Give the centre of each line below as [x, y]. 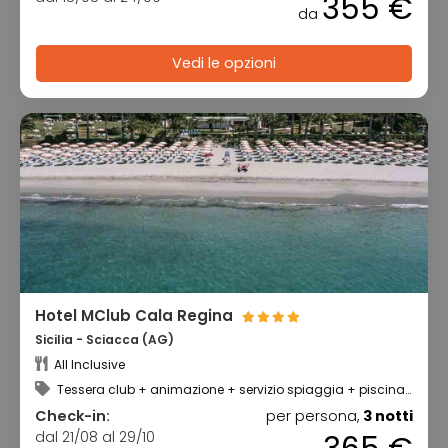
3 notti [388, 415]
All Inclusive [88, 364]
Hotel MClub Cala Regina [136, 316]
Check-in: [72, 415]
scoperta [62, 403]
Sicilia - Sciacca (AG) [104, 340]
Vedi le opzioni [224, 63]
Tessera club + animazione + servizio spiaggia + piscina [229, 389]
